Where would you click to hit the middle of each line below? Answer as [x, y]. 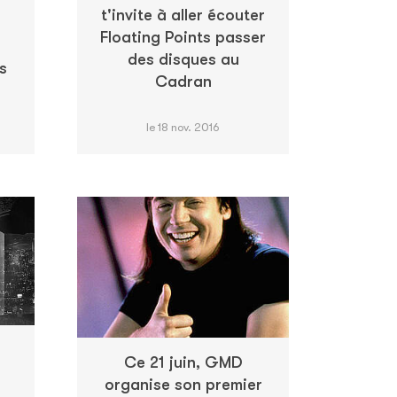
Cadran [183, 81]
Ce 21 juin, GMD [183, 363]
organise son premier [183, 385]
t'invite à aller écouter [183, 15]
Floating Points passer [183, 37]
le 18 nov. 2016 [183, 127]
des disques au [183, 59]
